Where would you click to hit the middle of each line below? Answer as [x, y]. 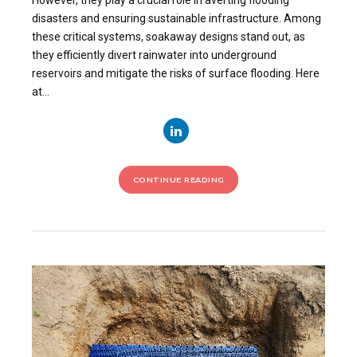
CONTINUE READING [178, 179]
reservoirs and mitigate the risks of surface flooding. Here [176, 74]
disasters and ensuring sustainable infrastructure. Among [177, 19]
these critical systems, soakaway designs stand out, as [169, 37]
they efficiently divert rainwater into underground [154, 55]
